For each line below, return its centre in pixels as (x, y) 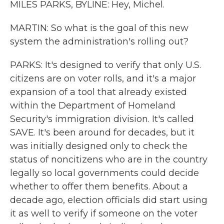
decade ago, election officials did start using (109, 200)
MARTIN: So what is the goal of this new (99, 28)
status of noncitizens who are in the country (109, 159)
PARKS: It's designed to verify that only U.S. (105, 65)
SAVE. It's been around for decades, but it (102, 132)
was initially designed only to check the (99, 146)
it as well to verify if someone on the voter (104, 213)
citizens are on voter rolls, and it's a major (103, 78)
